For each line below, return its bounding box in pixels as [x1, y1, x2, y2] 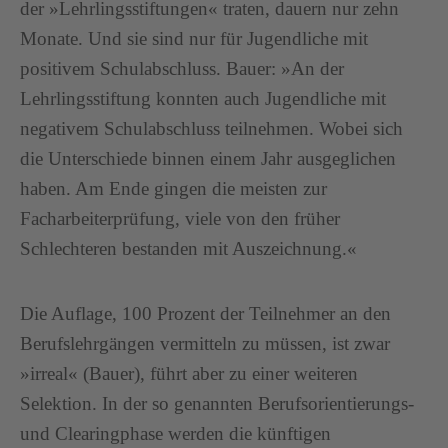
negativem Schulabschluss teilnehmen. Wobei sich [20, 118, 403, 139]
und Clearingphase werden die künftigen [20, 423, 331, 444]
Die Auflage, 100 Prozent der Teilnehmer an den [20, 303, 391, 324]
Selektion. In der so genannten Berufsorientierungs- [20, 393, 414, 414]
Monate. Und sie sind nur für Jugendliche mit [20, 28, 368, 49]
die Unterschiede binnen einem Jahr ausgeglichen [20, 148, 396, 169]
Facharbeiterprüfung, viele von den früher [20, 208, 340, 229]
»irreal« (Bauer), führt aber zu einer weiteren [20, 363, 358, 384]
